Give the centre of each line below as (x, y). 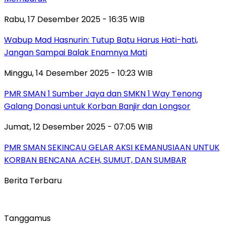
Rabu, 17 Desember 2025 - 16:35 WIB (74, 19)
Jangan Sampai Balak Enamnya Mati (76, 52)
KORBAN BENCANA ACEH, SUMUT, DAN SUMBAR (95, 160)
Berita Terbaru (33, 180)
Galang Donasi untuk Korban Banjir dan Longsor (97, 106)
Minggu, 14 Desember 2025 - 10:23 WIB (78, 73)
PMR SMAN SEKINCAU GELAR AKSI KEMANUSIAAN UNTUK (112, 147)
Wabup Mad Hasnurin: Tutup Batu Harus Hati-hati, (101, 40)
